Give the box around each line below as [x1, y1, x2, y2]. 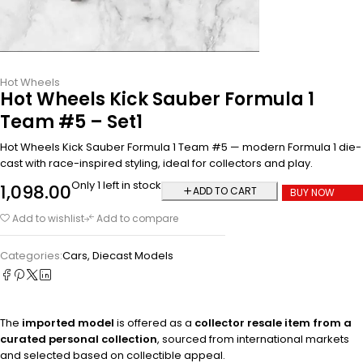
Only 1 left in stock [71, 177, 161, 193]
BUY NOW [290, 186, 335, 200]
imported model [22, 314, 114, 331]
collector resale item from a [194, 314, 352, 331]
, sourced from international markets [157, 331, 349, 347]
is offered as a [114, 314, 194, 331]
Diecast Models [92, 247, 173, 263]
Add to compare [96, 211, 178, 225]
